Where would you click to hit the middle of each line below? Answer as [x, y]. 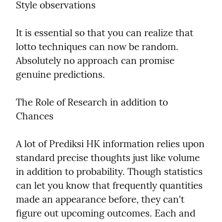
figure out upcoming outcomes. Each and [106, 213]
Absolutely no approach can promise [95, 60]
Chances [35, 116]
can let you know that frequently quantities [109, 185]
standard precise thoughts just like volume [108, 157]
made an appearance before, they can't [100, 199]
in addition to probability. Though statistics [109, 171]
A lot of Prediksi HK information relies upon [110, 143]
